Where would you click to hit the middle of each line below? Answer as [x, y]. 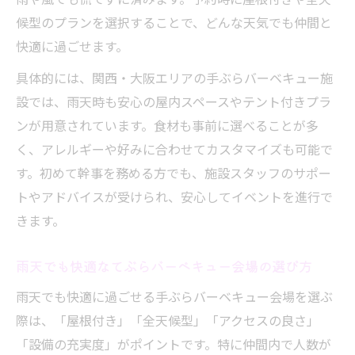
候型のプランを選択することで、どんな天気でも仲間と [174, 22]
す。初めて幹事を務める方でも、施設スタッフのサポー [174, 173]
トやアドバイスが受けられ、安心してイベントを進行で [174, 197]
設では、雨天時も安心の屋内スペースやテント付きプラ [174, 101]
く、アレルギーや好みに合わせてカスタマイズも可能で [174, 149]
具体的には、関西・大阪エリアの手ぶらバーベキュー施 [174, 78]
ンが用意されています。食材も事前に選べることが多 [167, 125]
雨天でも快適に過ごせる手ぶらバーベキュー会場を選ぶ [174, 296]
